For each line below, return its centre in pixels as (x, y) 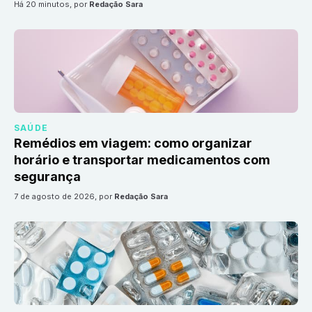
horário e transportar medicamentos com (142, 160)
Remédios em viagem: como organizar (133, 143)
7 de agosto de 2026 (56, 197)
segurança (47, 177)
